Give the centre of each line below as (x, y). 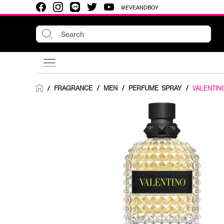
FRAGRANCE (73, 88)
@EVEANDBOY (140, 7)
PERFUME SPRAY (155, 88)
